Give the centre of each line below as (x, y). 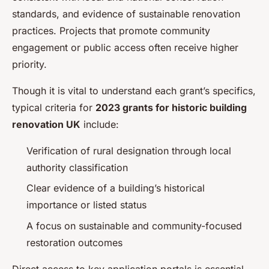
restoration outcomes (74, 242)
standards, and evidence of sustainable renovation (126, 14)
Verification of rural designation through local (129, 150)
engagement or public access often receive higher (125, 47)
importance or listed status (86, 205)
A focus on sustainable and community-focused (134, 225)
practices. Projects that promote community (111, 30)
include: (100, 124)
